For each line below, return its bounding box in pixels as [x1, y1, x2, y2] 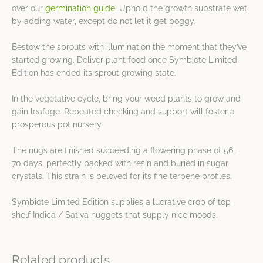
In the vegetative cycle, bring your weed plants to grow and [12, 94, 241, 104]
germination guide [45, 4, 115, 14]
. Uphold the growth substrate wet [115, 4, 247, 14]
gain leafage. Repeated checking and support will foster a [12, 107, 235, 117]
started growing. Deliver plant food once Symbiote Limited [12, 55, 237, 65]
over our [12, 4, 45, 14]
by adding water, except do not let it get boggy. [12, 16, 195, 26]
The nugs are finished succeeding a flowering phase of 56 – [12, 146, 240, 156]
